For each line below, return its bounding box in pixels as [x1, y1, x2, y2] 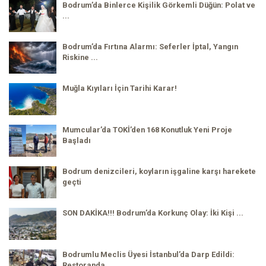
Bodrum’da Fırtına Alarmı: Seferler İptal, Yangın [62, 42, 238, 52]
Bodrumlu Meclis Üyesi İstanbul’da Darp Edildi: [62, 250, 235, 259]
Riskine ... [62, 53, 98, 62]
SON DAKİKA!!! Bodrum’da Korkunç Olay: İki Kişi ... [62, 208, 243, 218]
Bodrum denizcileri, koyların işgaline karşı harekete [62, 167, 256, 176]
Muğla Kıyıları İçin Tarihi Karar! [62, 84, 177, 93]
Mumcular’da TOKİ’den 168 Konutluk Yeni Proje [62, 125, 232, 135]
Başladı [62, 136, 91, 145]
